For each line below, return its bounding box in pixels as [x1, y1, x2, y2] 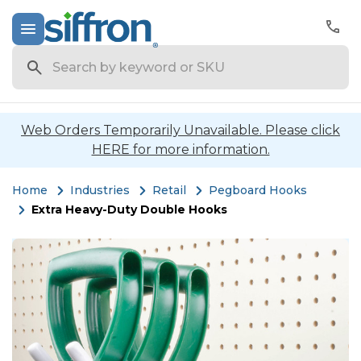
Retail [152, 183, 186, 197]
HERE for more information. [91, 142, 270, 157]
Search [12, 47, 57, 62]
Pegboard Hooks [209, 183, 307, 197]
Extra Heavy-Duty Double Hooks [31, 202, 227, 217]
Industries [70, 183, 130, 197]
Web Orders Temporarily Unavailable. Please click [21, 122, 340, 138]
